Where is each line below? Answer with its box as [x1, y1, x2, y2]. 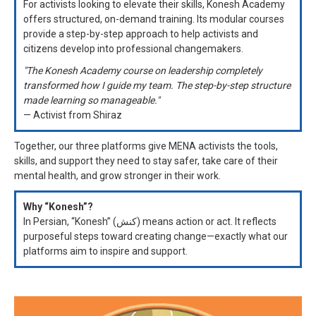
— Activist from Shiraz [23, 109, 122, 121]
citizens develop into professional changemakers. [23, 42, 243, 54]
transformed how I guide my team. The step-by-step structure [23, 79, 291, 91]
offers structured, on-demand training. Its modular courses [23, 13, 284, 25]
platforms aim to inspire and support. [23, 245, 188, 257]
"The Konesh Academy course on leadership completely [23, 64, 262, 76]
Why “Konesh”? [23, 200, 93, 212]
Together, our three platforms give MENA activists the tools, [14, 140, 278, 152]
